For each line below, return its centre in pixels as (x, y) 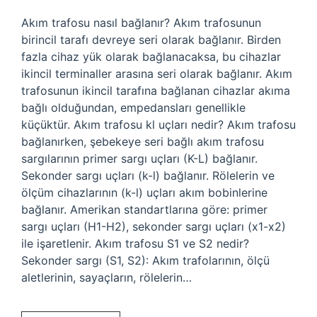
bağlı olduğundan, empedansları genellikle (133, 108)
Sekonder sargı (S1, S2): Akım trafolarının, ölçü (145, 260)
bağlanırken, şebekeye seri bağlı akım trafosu (143, 142)
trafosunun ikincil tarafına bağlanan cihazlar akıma (156, 91)
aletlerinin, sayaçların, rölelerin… (106, 277)
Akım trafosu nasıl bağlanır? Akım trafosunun (141, 23)
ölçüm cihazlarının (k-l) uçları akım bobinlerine (144, 192)
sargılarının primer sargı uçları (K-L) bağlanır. (139, 158)
